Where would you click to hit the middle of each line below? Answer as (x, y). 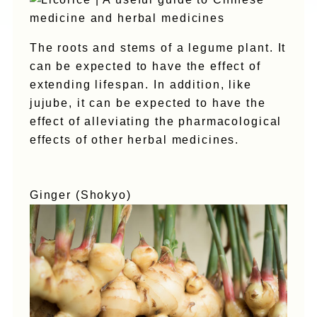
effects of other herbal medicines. (134, 139)
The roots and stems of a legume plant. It (158, 47)
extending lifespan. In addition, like (140, 84)
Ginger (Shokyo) (80, 195)
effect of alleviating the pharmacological (156, 121)
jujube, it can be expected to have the (148, 103)
